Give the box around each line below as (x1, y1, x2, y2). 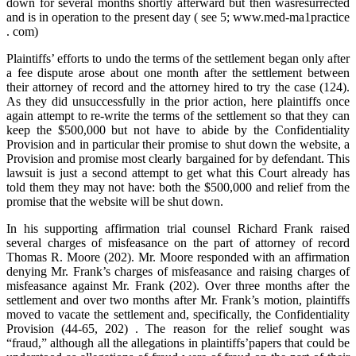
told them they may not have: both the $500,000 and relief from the (6, 180, 350, 195)
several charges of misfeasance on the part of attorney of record (6, 236, 350, 250)
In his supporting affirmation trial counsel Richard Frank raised (6, 222, 350, 236)
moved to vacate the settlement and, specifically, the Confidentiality (6, 308, 350, 322)
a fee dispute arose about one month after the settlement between (6, 66, 350, 80)
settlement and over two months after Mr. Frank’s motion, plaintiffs (6, 293, 350, 308)
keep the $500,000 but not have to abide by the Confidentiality (6, 123, 350, 137)
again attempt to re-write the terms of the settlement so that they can (6, 109, 350, 123)
